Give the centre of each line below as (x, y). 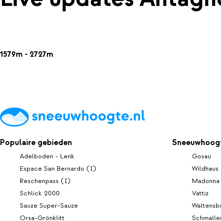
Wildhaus (205, 168)
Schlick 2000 (40, 193)
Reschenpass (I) (45, 181)
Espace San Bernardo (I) (58, 168)
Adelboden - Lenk (47, 156)
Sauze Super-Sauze (49, 205)
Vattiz (200, 193)
